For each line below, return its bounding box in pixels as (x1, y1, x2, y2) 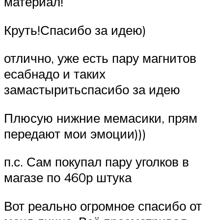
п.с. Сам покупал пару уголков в (4, 154, 189, 170)
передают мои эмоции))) (4, 125, 146, 141)
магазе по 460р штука (4, 169, 132, 186)
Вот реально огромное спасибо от (4, 197, 202, 214)
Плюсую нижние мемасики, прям (4, 110, 197, 126)
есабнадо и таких (4, 66, 106, 82)
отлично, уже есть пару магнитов (4, 50, 196, 66)
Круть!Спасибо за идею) (4, 22, 146, 38)
